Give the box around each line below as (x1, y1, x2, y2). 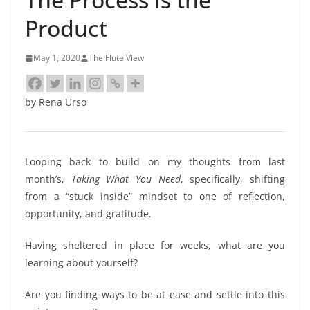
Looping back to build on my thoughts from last (25, 155, 285, 169)
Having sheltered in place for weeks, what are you (25, 239, 285, 253)
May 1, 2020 (33, 52, 80, 64)
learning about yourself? (25, 256, 138, 270)
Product (25, 13, 107, 44)
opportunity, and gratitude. (25, 207, 152, 221)
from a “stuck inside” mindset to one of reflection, (25, 190, 285, 203)
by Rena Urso (25, 95, 86, 109)
